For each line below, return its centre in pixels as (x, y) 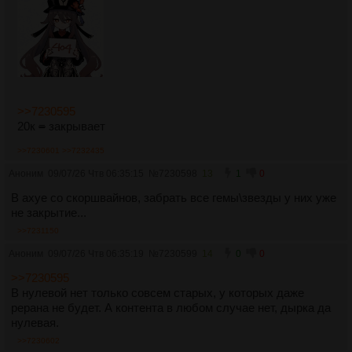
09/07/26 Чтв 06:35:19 (96, 253)
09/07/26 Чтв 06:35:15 (96, 173)
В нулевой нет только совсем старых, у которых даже (158, 293)
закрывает (75, 126)
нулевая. (35, 323)
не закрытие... (49, 213)
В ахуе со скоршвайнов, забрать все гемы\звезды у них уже (174, 198)
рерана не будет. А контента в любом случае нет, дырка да (171, 308)
